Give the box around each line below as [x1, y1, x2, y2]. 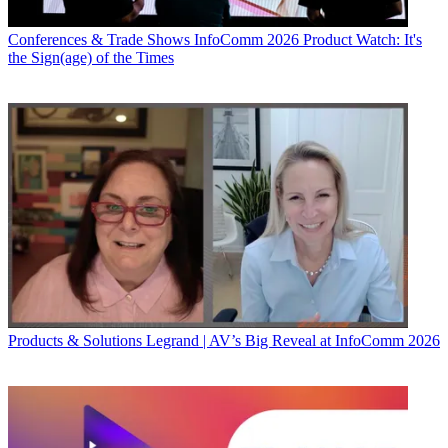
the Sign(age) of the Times [8, 49, 174, 67]
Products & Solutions [8, 332, 142, 350]
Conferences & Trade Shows [8, 31, 190, 49]
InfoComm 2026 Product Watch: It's [194, 31, 422, 49]
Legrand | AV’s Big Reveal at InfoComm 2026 [146, 332, 440, 350]
